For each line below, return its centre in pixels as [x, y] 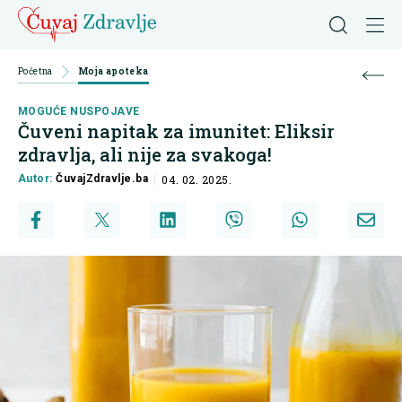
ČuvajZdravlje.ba [102, 179]
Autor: [37, 179]
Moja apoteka [113, 71]
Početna [35, 71]
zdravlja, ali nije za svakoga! [145, 155]
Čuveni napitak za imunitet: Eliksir [176, 131]
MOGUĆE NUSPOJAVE [79, 112]
